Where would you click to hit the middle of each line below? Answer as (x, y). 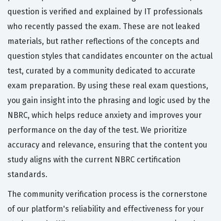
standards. (27, 175)
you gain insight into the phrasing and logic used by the (109, 101)
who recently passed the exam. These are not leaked (104, 27)
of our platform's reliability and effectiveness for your (106, 209)
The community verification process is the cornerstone (107, 194)
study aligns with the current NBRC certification (94, 160)
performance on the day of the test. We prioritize (97, 130)
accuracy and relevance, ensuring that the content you (107, 145)
